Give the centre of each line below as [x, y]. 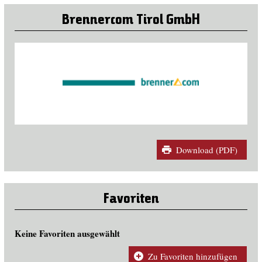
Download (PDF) [206, 150]
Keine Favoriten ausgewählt [67, 233]
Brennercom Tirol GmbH [131, 20]
